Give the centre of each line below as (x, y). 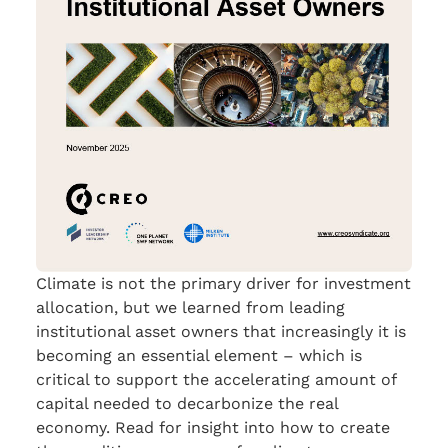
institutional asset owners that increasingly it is (221, 331)
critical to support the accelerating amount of (216, 379)
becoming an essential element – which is (199, 355)
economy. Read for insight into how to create (213, 427)
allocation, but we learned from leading (190, 307)
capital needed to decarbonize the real (187, 403)
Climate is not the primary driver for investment (223, 283)
